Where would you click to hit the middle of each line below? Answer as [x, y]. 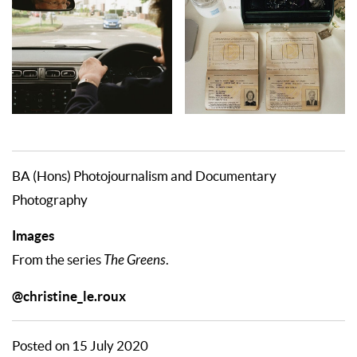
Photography [50, 200]
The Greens [135, 261]
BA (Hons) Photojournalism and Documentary [144, 177]
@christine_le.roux [69, 296]
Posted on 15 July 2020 [80, 346]
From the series [58, 260]
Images [33, 236]
